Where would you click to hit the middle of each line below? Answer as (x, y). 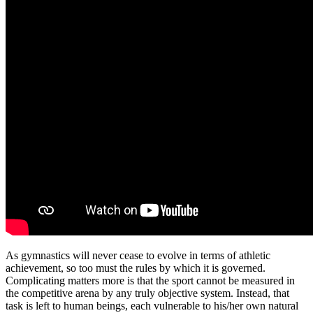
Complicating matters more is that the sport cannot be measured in (150, 280)
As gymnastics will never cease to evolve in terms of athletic (138, 255)
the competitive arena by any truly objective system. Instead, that (147, 293)
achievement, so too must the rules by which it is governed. (136, 268)
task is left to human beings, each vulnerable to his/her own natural (152, 305)
